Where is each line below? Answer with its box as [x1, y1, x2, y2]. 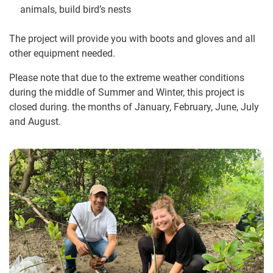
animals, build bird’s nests [20, 3, 131, 15]
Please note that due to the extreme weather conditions [9, 71, 244, 83]
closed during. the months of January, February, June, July [9, 101, 259, 113]
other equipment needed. [9, 47, 115, 59]
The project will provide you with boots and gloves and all [9, 32, 255, 44]
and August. [9, 115, 61, 127]
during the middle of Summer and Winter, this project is [9, 86, 244, 98]
